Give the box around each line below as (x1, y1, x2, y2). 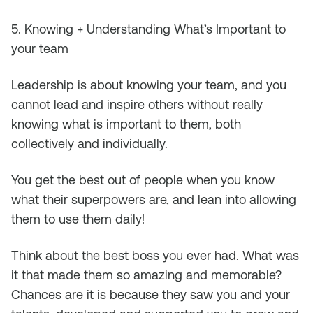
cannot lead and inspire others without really (11, 97, 263, 112)
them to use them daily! (11, 212, 145, 226)
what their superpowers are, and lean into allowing (11, 192, 296, 207)
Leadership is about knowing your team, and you (11, 78, 286, 92)
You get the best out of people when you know (11, 173, 275, 187)
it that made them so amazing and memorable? (11, 268, 282, 282)
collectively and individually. (11, 136, 168, 151)
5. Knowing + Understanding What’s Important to (11, 22, 286, 36)
